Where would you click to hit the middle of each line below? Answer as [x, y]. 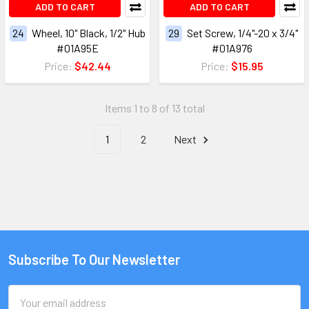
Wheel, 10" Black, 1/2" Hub [88, 33]
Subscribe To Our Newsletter [94, 260]
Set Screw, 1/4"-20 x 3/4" [242, 33]
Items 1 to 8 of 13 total [154, 108]
